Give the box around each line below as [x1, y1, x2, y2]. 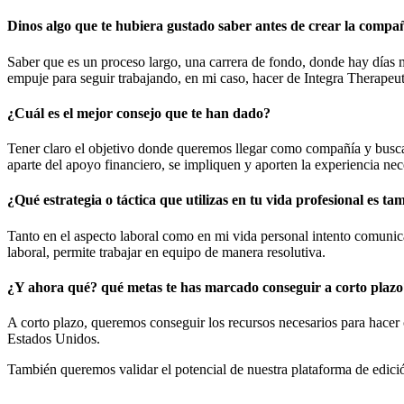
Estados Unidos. [7, 331, 100, 347]
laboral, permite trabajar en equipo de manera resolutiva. [7, 243, 326, 260]
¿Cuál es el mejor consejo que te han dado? [7, 105, 271, 121]
